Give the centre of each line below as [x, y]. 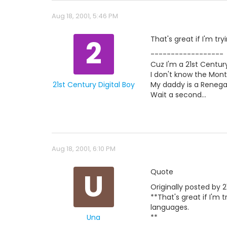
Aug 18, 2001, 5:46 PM [85, 16]
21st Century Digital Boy [93, 85]
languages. [170, 207]
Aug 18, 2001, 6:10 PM [84, 149]
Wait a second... [178, 95]
